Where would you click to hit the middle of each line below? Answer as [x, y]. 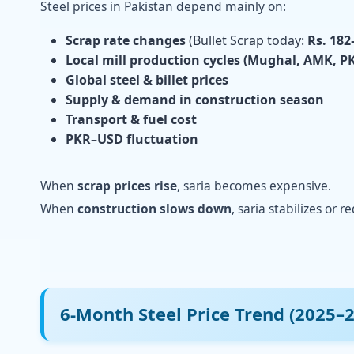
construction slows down [154, 208]
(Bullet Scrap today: [247, 40]
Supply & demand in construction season [195, 99]
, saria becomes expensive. [254, 185]
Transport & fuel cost [131, 119]
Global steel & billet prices [147, 79]
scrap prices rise [127, 185]
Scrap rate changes [126, 40]
